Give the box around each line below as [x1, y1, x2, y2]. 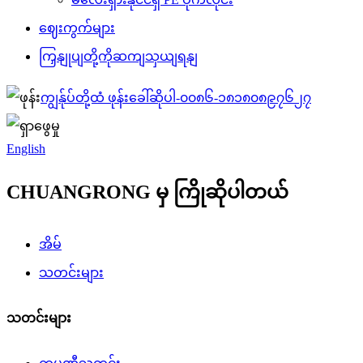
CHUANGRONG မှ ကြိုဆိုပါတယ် [6, 181, 288, 203]
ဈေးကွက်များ [39, 21, 115, 35]
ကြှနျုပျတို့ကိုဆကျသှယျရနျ [39, 49, 198, 63]
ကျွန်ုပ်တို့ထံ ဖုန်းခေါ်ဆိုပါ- [41, 91, 180, 105]
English [6, 142, 45, 156]
